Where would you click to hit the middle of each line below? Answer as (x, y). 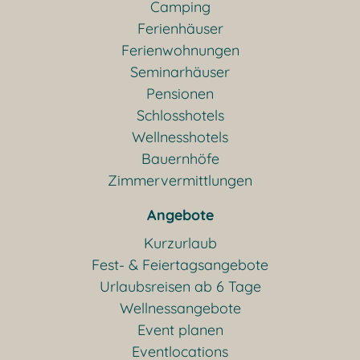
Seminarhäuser (180, 72)
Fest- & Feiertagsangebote (180, 264)
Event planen (180, 329)
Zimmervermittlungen (180, 180)
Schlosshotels (180, 115)
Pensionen (180, 93)
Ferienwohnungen (180, 50)
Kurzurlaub (180, 243)
